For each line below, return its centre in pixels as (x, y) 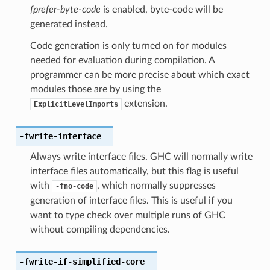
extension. (144, 103)
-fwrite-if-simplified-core (82, 261)
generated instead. (69, 24)
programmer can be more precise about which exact (140, 74)
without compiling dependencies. (100, 229)
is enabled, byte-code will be (162, 9)
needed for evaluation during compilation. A (122, 60)
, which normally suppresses (156, 185)
